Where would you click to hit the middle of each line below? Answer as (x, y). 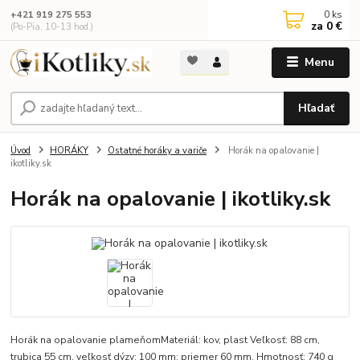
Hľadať (317, 108)
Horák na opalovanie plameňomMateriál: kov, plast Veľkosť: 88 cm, (166, 340)
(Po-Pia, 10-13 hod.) (52, 27)
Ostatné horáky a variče (157, 150)
